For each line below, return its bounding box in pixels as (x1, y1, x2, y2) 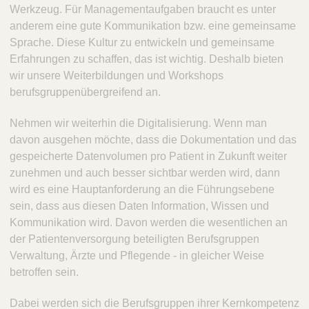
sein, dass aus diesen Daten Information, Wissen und (10, 199, 269, 212)
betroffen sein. (10, 266, 79, 278)
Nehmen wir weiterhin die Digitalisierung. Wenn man (10, 117, 267, 129)
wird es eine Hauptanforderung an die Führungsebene (10, 183, 275, 195)
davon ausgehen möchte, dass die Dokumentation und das (10, 133, 297, 146)
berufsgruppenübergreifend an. (10, 86, 161, 99)
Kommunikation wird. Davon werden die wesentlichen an (10, 216, 288, 228)
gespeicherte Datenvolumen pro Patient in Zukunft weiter (10, 150, 287, 162)
